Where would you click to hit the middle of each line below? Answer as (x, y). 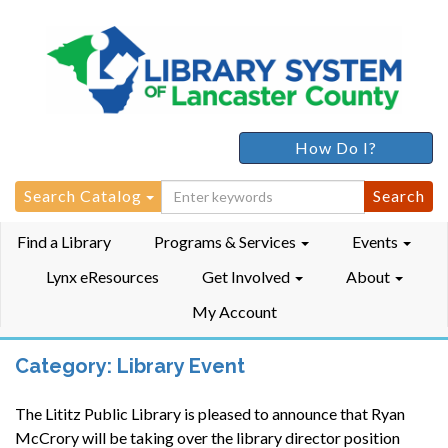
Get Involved (247, 276)
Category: (66, 365)
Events (376, 241)
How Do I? (336, 147)
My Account (234, 311)
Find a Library (64, 241)
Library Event (181, 365)
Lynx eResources (102, 276)
